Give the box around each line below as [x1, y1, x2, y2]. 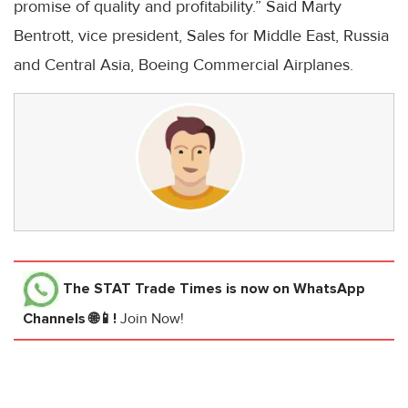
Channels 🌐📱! [23, 310, 120, 328]
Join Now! [120, 310, 184, 328]
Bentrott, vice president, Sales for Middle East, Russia [14, 25, 389, 46]
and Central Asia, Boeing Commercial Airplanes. [14, 55, 353, 75]
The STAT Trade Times [63, 279, 222, 298]
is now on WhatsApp [222, 279, 365, 298]
